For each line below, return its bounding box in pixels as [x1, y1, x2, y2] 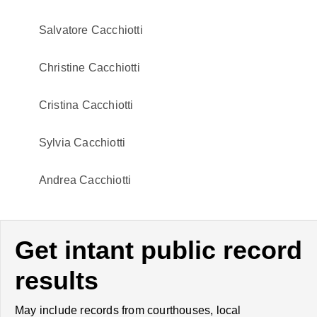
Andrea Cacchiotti [38, 174, 132, 186]
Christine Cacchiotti [38, 62, 140, 74]
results [15, 266, 98, 295]
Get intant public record [15, 236, 302, 265]
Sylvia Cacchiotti [38, 137, 126, 149]
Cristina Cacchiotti [38, 99, 134, 111]
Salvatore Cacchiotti [38, 24, 143, 36]
